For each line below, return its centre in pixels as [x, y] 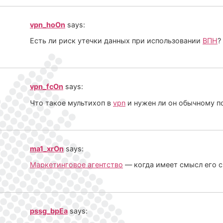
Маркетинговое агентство [76, 165]
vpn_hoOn [48, 24]
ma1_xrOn [47, 149]
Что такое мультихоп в [71, 103]
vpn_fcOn [47, 87]
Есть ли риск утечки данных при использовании [116, 40]
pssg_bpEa [49, 211]
